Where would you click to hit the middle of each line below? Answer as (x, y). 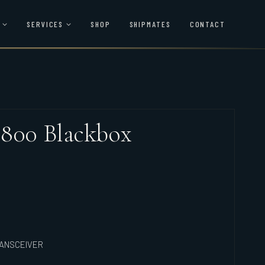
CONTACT (207, 24)
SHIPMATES (150, 24)
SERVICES (45, 24)
